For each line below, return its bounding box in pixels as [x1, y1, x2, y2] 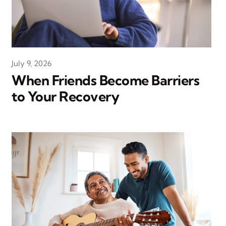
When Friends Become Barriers [12, 72, 200, 89]
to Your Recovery [12, 88, 120, 105]
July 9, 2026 [12, 59, 52, 69]
